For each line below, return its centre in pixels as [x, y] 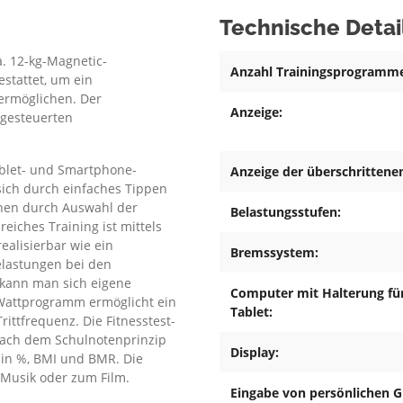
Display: [255, 353]
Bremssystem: [274, 253]
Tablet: [251, 312]
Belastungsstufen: [286, 212]
